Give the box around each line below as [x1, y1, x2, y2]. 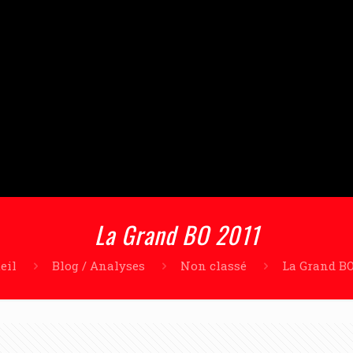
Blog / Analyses [52, 258, 145, 273]
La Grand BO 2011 [94, 217, 259, 252]
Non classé [180, 258, 247, 273]
